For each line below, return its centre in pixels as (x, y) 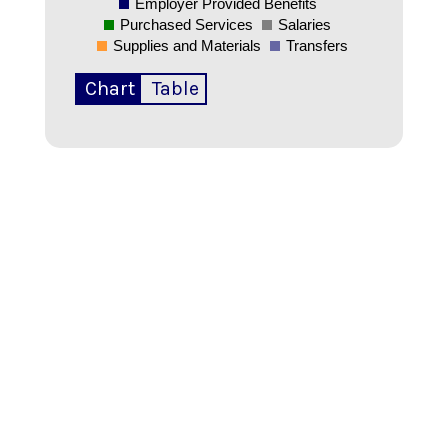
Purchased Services (186, 24)
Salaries (304, 24)
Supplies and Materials (187, 45)
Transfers (317, 45)
